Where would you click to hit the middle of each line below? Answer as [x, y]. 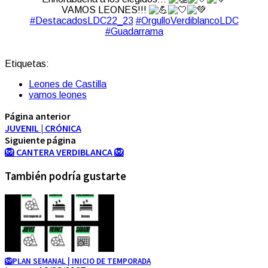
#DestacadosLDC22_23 [81, 21]
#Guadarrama [134, 32]
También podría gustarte [66, 176]
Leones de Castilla [68, 84]
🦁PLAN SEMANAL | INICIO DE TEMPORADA [78, 261]
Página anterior [38, 116]
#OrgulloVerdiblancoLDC [187, 21]
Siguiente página [40, 140]
